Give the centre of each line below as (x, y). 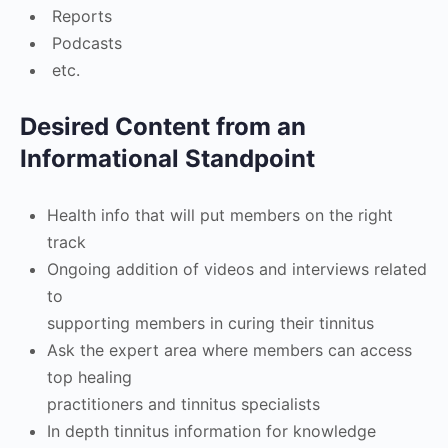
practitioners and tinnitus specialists (183, 404)
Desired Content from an (163, 126)
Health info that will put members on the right (220, 215)
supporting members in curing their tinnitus (210, 323)
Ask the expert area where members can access (229, 350)
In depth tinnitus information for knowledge (211, 431)
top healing (89, 377)
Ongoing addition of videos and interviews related (237, 269)
